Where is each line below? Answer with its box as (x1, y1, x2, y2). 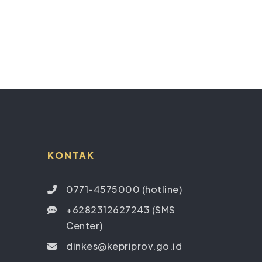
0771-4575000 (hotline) (66, 183, 182, 196)
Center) (66, 219, 103, 232)
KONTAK (47, 149, 95, 161)
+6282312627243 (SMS (66, 204, 175, 216)
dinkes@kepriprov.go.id (66, 240, 182, 253)
